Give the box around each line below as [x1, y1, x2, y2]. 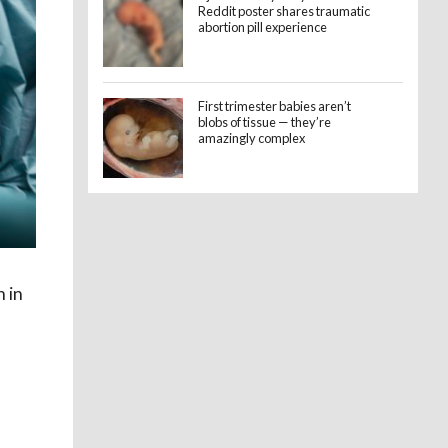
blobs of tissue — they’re [198, 114, 331, 130]
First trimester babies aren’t [198, 98, 351, 114]
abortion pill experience [198, 19, 327, 35]
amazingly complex [198, 130, 305, 146]
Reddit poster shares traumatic [198, 3, 370, 19]
